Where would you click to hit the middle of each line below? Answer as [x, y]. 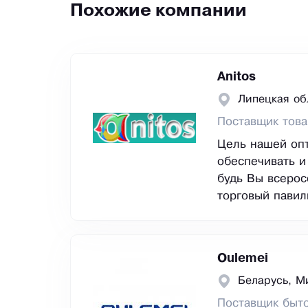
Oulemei [243, 259]
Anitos [236, 77]
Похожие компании [158, 12]
